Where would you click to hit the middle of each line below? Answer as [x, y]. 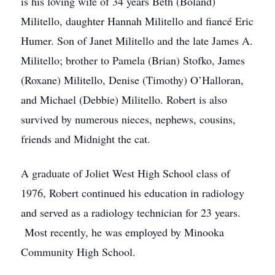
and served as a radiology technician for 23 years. [131, 212]
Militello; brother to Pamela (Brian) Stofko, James [133, 60]
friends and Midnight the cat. [86, 139]
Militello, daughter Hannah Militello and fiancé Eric [137, 21]
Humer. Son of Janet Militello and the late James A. [137, 41]
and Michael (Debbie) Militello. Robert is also [124, 99]
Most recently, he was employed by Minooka [122, 232]
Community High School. [78, 252]
